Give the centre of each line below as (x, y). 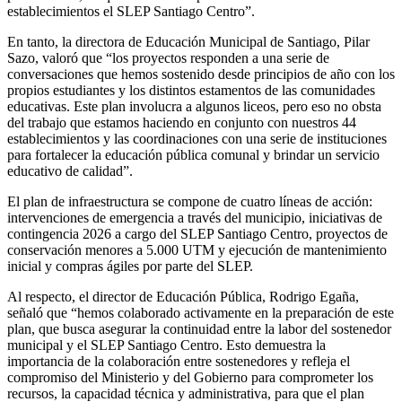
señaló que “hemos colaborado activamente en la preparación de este (201, 312)
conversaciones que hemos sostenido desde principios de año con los (201, 74)
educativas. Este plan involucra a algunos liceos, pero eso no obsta (194, 106)
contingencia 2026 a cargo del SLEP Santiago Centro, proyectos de (197, 233)
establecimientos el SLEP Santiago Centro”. (131, 11)
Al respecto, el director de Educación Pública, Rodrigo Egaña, (183, 296)
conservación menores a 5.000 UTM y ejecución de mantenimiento (197, 249)
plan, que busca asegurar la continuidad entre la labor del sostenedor (199, 328)
